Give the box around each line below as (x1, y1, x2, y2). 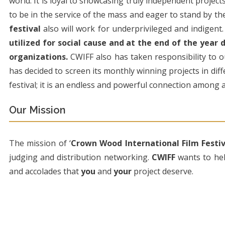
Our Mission (9, 104, 66, 116)
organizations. (9, 51, 71, 62)
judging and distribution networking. (9, 152, 152, 163)
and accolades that (9, 166, 81, 177)
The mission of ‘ (9, 138, 71, 149)
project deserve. (132, 166, 193, 177)
